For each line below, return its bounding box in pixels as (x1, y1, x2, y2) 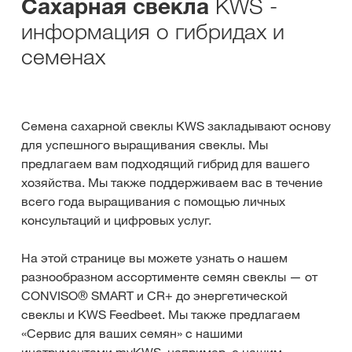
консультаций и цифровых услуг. (21, 212, 211, 228)
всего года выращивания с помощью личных (21, 193, 285, 209)
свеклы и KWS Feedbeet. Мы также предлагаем (21, 306, 300, 322)
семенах (21, 42, 105, 70)
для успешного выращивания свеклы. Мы (21, 137, 268, 152)
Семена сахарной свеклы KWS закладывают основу (21, 118, 331, 134)
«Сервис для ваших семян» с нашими (21, 325, 243, 341)
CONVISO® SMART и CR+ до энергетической (21, 288, 288, 303)
